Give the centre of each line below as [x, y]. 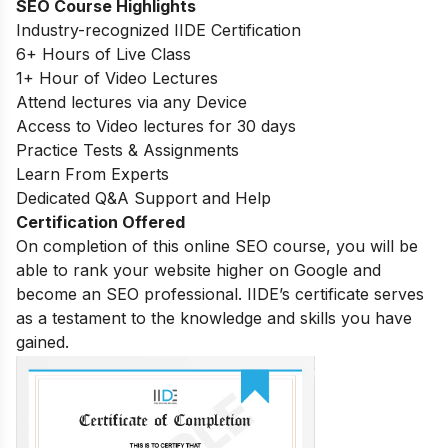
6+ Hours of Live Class [103, 54]
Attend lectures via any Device [131, 102]
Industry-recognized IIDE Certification [158, 30]
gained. [42, 342]
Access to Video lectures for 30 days [156, 126]
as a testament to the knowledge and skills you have [214, 318]
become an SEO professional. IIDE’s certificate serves [220, 294]
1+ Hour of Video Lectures [117, 78]
